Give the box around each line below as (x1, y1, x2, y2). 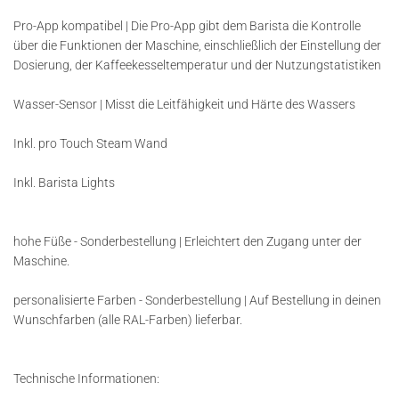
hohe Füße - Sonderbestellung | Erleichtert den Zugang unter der (13, 234, 362, 248)
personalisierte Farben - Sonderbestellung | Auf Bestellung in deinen (13, 293, 381, 307)
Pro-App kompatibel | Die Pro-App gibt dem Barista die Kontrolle (13, 19, 361, 33)
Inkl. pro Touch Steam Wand (13, 136, 167, 151)
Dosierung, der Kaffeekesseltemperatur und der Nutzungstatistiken (13, 58, 381, 72)
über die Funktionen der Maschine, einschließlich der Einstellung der (13, 38, 381, 53)
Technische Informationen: (13, 371, 159, 386)
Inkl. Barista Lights (13, 175, 115, 190)
